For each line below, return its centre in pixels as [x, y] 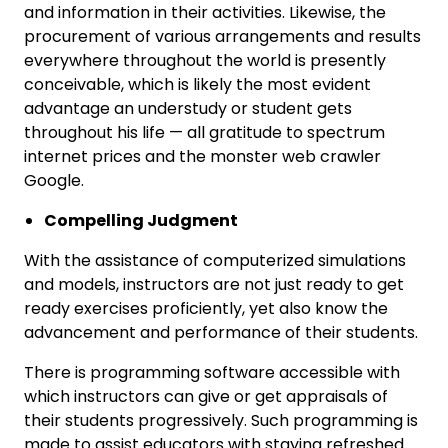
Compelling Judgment [141, 220]
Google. [54, 180]
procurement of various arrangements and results [222, 36]
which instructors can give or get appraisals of [206, 396]
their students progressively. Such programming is [221, 420]
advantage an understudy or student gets [188, 108]
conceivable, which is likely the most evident [197, 84]
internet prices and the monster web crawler [202, 156]
